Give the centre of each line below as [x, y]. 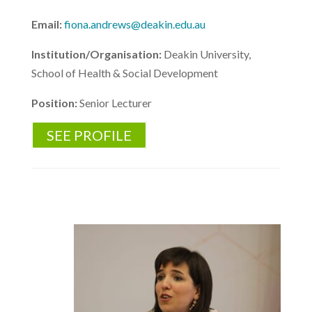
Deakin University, [207, 54]
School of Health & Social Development [124, 73]
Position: [55, 103]
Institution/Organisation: [97, 54]
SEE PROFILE [89, 135]
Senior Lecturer [115, 103]
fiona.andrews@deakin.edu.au [134, 24]
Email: [47, 24]
